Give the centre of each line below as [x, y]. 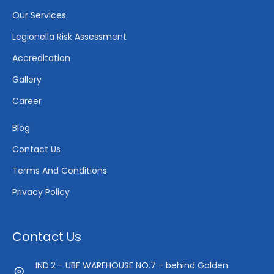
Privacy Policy [41, 192]
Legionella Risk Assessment [69, 36]
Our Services [39, 15]
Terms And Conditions [60, 170]
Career [27, 101]
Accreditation [41, 58]
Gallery [27, 79]
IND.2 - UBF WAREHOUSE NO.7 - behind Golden [131, 265]
